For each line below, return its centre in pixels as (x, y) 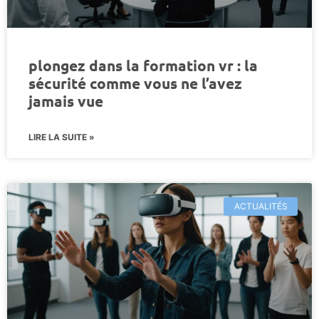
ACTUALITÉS (261, 206)
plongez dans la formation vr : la (143, 65)
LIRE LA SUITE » (62, 137)
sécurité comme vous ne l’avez (135, 83)
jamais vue (66, 100)
